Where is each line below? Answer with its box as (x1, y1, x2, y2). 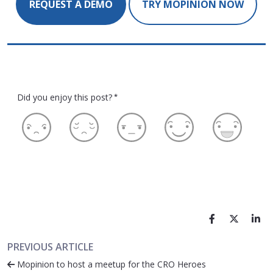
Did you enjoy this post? (17, 91, 112, 104)
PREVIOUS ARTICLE (7, 240, 93, 254)
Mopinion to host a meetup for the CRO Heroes (15, 258, 206, 271)
